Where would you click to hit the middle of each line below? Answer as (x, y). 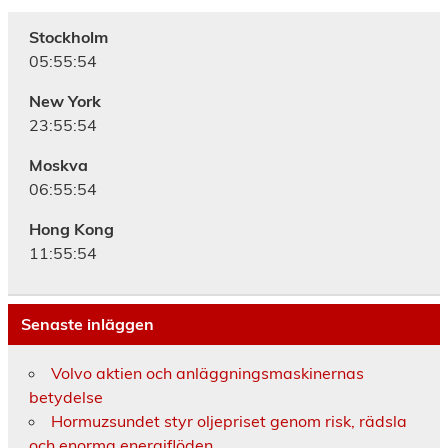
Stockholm (68, 37)
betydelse (65, 397)
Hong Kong (71, 229)
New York (64, 101)
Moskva (58, 165)
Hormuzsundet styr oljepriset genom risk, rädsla (228, 421)
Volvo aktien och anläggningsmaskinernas (207, 373)
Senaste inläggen (87, 324)
